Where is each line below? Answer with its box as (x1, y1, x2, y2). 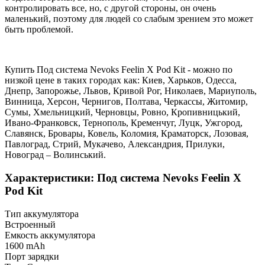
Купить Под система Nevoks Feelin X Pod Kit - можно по (5, 64, 232, 75)
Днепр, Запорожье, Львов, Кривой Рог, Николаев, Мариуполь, (5, 86, 257, 96)
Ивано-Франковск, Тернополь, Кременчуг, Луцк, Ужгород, (5, 118, 243, 128)
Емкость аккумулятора (5, 230, 95, 240)
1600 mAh (5, 240, 45, 251)
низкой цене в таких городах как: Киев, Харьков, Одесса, (5, 75, 237, 86)
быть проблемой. (5, 24, 73, 35)
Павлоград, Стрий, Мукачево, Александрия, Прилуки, (5, 139, 225, 150)
